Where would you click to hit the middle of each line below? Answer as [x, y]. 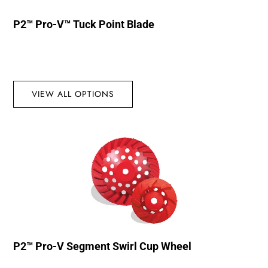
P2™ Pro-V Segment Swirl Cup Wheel [103, 246]
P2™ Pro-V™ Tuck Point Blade [84, 24]
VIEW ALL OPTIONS [73, 94]
